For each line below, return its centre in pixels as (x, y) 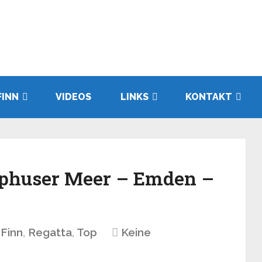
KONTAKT (209, 97)
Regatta (50, 232)
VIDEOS (73, 97)
